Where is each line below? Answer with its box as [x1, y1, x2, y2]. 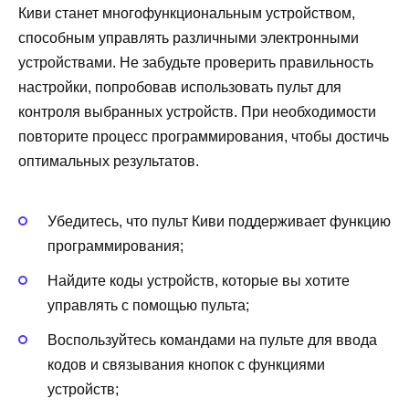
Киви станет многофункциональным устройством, [18, 5, 355, 22]
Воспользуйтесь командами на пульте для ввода [47, 332, 377, 349]
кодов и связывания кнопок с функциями [47, 357, 325, 373]
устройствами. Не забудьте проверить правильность [18, 55, 373, 71]
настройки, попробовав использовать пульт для [18, 79, 341, 96]
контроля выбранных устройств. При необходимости [18, 104, 376, 121]
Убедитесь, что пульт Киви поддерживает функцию [47, 213, 391, 229]
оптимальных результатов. [18, 153, 199, 170]
